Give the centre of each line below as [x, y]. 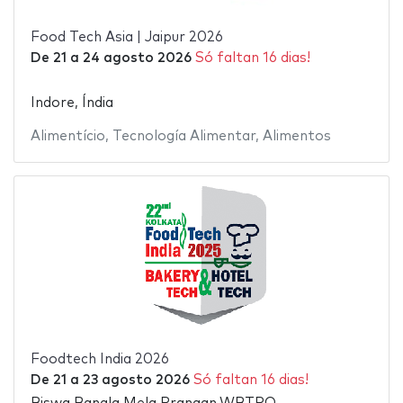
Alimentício [67, 136]
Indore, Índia [72, 103]
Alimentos [296, 136]
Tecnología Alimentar [184, 136]
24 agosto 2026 [137, 58]
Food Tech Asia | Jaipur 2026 [126, 38]
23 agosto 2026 [136, 380]
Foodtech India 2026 [99, 359]
